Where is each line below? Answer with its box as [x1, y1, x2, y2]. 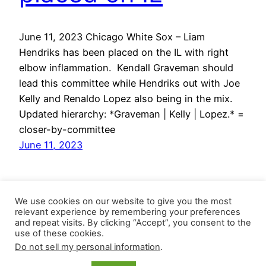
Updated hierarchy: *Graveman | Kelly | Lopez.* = [19, 107, 244, 120]
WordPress [198, 252, 247, 264]
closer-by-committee [19, 123, 115, 135]
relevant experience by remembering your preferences [15, 207, 240, 217]
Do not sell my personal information [15, 242, 160, 252]
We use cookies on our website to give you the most [15, 196, 232, 207]
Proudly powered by [103, 252, 198, 264]
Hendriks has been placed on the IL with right [19, 46, 229, 58]
